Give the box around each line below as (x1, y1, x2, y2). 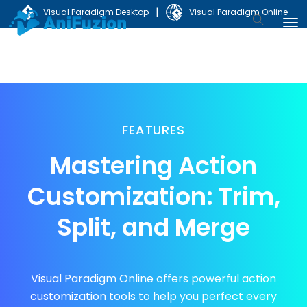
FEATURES (121, 121, 186, 138)
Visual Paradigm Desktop (42, 6, 149, 18)
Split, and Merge (57, 210, 250, 244)
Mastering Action (50, 149, 257, 182)
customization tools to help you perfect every (29, 288, 277, 304)
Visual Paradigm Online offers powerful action (30, 271, 276, 286)
